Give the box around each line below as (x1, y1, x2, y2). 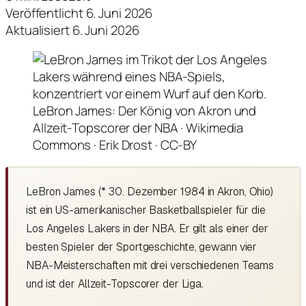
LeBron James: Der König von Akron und (33, 102, 257, 120)
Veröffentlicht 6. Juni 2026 (5, 3, 153, 22)
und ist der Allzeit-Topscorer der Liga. (26, 276, 204, 291)
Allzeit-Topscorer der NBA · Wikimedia (33, 119, 244, 137)
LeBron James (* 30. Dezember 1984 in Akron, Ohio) (26, 184, 274, 199)
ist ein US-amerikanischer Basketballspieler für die (26, 202, 266, 217)
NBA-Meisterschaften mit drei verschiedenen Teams (26, 258, 275, 273)
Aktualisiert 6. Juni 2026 (5, 20, 139, 39)
